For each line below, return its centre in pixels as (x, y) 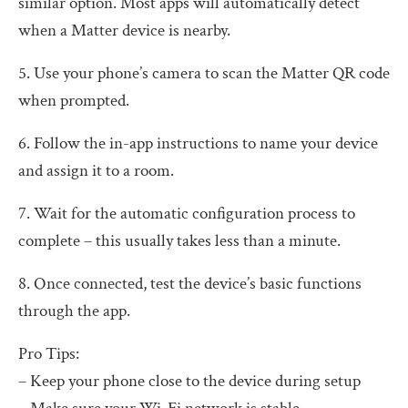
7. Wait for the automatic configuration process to (187, 213)
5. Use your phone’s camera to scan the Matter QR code (204, 73)
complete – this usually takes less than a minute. (179, 240)
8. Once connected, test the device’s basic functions (190, 283)
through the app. (74, 311)
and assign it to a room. (96, 170)
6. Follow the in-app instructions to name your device (198, 143)
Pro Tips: (49, 353)
